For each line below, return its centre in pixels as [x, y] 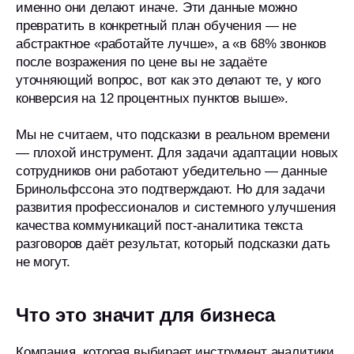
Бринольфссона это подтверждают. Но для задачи [171, 189]
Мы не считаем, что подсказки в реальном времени [173, 135]
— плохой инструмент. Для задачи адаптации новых [177, 153]
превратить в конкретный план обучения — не [156, 26]
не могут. [43, 262]
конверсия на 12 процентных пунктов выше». [153, 98]
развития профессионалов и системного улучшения [176, 207]
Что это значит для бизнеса [145, 315]
